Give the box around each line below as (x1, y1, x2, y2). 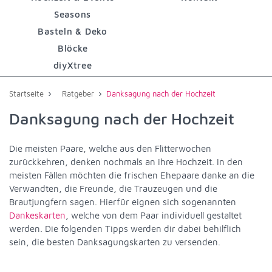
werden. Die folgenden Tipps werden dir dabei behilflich (9, 223, 241, 234)
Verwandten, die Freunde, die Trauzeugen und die (9, 183, 217, 194)
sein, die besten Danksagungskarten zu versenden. (9, 236, 220, 247)
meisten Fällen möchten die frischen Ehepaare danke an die (9, 169, 254, 180)
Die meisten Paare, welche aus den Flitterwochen (9, 143, 211, 154)
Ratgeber (62, 88, 94, 98)
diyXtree (53, 59, 92, 70)
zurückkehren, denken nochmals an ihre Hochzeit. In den (9, 156, 243, 167)
